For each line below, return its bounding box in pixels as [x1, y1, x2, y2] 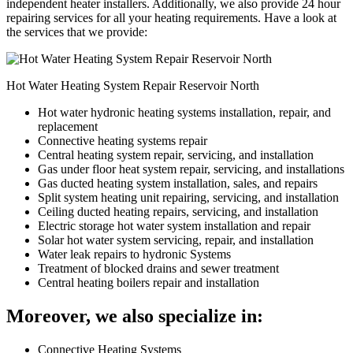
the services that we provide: [6, 25, 147, 39]
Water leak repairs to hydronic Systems [38, 247, 231, 262]
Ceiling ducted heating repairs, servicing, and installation [38, 205, 318, 219]
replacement [38, 120, 98, 134]
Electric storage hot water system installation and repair [38, 219, 310, 233]
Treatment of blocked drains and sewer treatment [38, 262, 279, 276]
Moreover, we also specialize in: [6, 305, 263, 326]
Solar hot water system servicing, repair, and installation [38, 233, 314, 247]
